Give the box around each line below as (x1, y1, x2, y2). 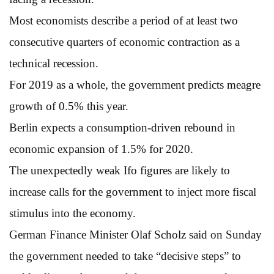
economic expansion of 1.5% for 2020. (9, 142, 193, 155)
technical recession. (9, 56, 98, 70)
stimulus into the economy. (9, 206, 136, 220)
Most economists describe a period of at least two (9, 13, 238, 27)
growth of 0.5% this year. (9, 99, 128, 113)
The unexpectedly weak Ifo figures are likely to (9, 163, 230, 177)
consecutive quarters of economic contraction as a (9, 35, 240, 48)
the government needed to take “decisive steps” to (9, 249, 241, 262)
